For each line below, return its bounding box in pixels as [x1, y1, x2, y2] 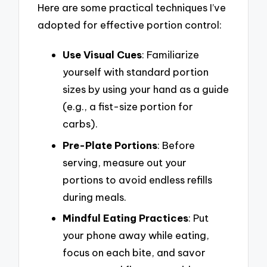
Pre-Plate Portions [63, 138, 157, 151]
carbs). [63, 117, 98, 130]
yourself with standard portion [63, 65, 209, 78]
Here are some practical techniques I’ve [38, 1, 226, 14]
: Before [157, 138, 195, 151]
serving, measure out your [63, 156, 187, 169]
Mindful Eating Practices [63, 212, 188, 225]
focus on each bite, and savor [63, 246, 206, 259]
